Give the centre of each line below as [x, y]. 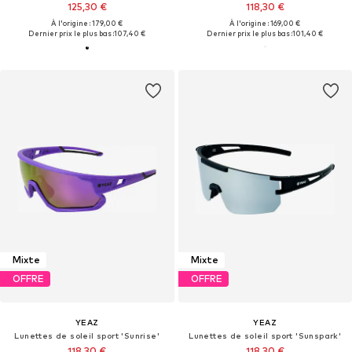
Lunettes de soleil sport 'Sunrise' [87, 335]
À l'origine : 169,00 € [265, 23]
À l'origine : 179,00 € [87, 23]
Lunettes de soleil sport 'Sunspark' [265, 335]
